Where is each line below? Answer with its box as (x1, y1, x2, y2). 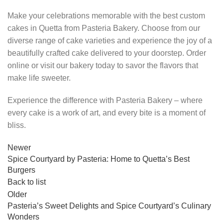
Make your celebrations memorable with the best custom (7, 11, 205, 20)
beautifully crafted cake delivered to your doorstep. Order (7, 48, 206, 57)
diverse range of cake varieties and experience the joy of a (7, 36, 212, 45)
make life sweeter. (7, 73, 71, 82)
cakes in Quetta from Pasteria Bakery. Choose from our (7, 23, 200, 32)
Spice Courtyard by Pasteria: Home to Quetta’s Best (7, 154, 190, 163)
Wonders (7, 212, 39, 221)
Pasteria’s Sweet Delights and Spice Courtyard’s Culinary (7, 201, 211, 210)
